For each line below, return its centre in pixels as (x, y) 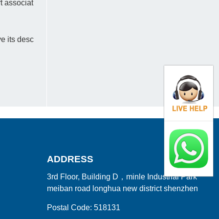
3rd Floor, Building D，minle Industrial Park (122, 177)
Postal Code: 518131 (84, 208)
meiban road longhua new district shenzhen (122, 189)
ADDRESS (70, 159)
